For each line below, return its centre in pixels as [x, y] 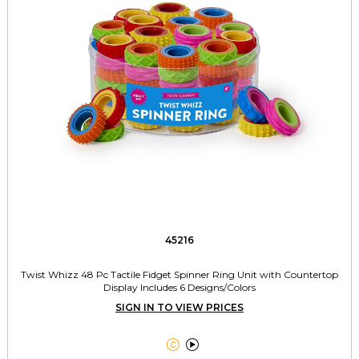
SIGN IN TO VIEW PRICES [179, 307]
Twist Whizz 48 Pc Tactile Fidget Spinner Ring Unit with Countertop [179, 274]
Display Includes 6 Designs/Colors [179, 287]
